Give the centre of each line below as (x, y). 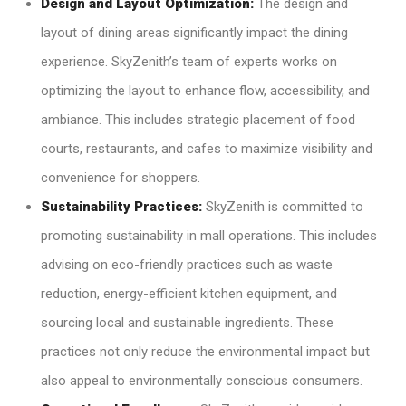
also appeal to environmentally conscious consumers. (202, 381)
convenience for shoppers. (121, 178)
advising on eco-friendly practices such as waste (187, 265)
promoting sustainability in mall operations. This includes (209, 236)
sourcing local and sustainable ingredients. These (187, 323)
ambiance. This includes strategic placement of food (198, 120)
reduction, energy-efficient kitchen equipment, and (189, 294)
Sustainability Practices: (123, 207)
